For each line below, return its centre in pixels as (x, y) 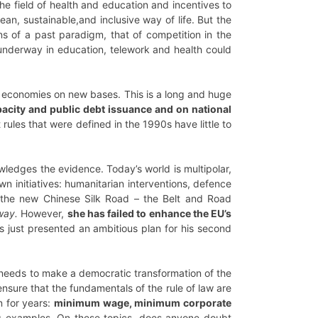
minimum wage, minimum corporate (143, 303)
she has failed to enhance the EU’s (149, 213)
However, (43, 213)
